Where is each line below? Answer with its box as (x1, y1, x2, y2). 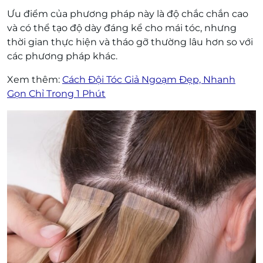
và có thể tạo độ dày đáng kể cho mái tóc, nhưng (7, 22, 237, 33)
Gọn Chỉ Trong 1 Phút (7, 87, 106, 99)
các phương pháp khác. (7, 50, 117, 62)
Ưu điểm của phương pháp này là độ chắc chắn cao (7, 8, 248, 19)
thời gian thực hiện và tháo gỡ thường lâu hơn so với (7, 36, 253, 48)
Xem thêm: (7, 73, 62, 85)
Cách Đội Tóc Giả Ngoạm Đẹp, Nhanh (62, 73, 235, 85)
